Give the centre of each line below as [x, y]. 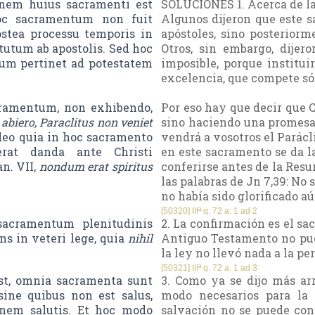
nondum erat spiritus [96, 167]
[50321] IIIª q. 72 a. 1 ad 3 [209, 268]
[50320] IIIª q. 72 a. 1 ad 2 [209, 211]
